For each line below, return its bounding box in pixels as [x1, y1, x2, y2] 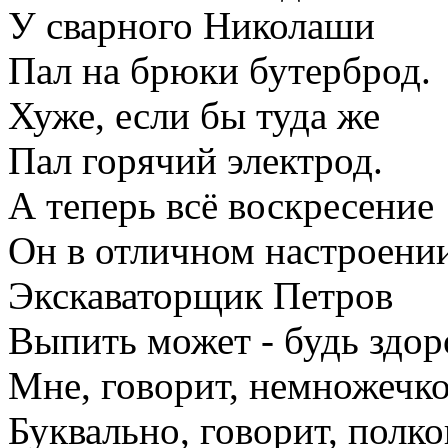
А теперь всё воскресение [8, 183, 434, 227]
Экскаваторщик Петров [8, 273, 393, 317]
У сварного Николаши [8, 3, 375, 47]
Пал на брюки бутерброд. [8, 48, 431, 92]
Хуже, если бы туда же [8, 93, 380, 137]
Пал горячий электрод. [8, 138, 383, 182]
